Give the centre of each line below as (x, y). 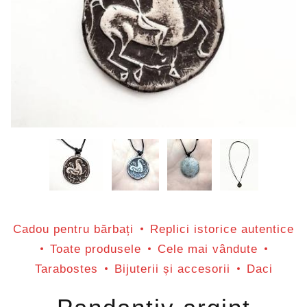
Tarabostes (66, 268)
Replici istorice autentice (222, 229)
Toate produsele (95, 248)
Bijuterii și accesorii (172, 268)
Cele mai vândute (207, 248)
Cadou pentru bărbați (73, 229)
